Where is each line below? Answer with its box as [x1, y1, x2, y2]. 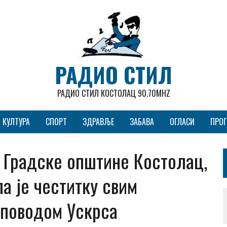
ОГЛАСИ [170, 116, 195, 128]
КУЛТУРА [3, 116, 30, 128]
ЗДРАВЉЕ [83, 116, 114, 128]
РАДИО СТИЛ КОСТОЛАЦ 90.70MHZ [57, 87, 170, 99]
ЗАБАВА [130, 116, 154, 128]
